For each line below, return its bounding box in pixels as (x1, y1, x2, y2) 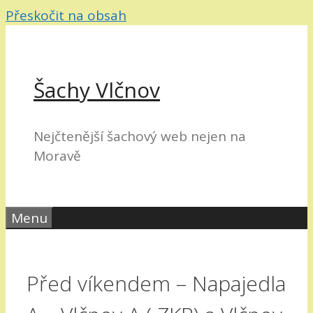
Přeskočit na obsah (6, 6, 126, 24)
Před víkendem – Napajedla (27, 268, 286, 298)
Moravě (34, 147, 81, 165)
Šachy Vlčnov (34, 75, 160, 104)
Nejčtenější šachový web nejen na (34, 127, 246, 145)
